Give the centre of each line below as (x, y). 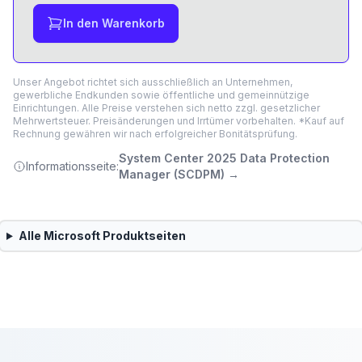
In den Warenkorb (114, 23)
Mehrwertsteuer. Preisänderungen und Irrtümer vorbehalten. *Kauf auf (179, 121)
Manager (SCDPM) (172, 174)
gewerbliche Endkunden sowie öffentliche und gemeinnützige (161, 95)
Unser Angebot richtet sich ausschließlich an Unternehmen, (153, 82)
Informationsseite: (72, 166)
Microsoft (72, 236)
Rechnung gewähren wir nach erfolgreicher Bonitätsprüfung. (155, 134)
